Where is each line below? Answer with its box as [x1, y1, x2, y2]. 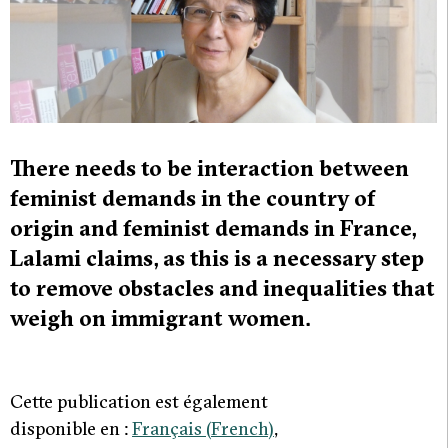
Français [132, 417, 202, 441]
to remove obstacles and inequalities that [10, 274, 435, 303]
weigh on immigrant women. [10, 304, 311, 333]
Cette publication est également [10, 390, 268, 414]
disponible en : [10, 417, 132, 441]
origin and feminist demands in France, [10, 214, 416, 243]
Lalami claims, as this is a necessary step [10, 244, 424, 273]
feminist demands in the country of [10, 184, 375, 213]
